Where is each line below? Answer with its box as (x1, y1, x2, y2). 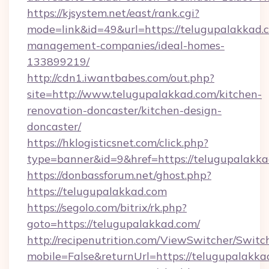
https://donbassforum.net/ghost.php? (27, 168, 211, 182)
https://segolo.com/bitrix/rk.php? (27, 201, 187, 214)
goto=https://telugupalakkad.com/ (27, 217, 200, 231)
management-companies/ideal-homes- (27, 38, 225, 52)
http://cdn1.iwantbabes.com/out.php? (27, 71, 214, 85)
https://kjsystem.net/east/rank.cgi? (27, 6, 199, 20)
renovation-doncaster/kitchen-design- (27, 103, 222, 117)
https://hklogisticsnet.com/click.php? (27, 136, 208, 150)
